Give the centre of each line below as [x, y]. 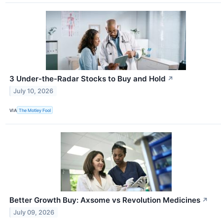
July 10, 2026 [34, 91]
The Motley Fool [35, 110]
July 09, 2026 [34, 212]
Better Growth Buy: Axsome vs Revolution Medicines [105, 200]
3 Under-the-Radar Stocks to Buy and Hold [88, 78]
